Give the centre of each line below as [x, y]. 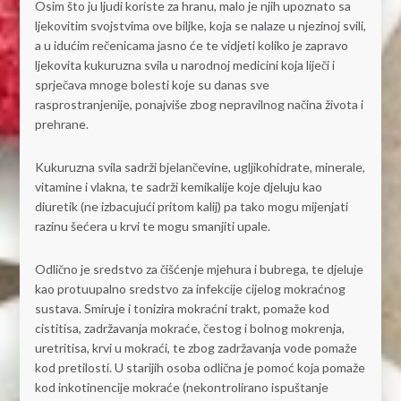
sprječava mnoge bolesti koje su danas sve [152, 84]
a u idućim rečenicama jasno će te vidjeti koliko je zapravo [191, 45]
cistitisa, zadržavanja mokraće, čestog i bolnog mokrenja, [189, 328]
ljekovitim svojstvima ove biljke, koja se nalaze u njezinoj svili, [200, 25]
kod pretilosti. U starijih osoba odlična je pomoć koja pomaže [200, 367]
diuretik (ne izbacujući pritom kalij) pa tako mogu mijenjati [191, 206]
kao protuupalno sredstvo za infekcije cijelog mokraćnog [190, 288]
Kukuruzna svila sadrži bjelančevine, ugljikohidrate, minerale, [200, 166]
